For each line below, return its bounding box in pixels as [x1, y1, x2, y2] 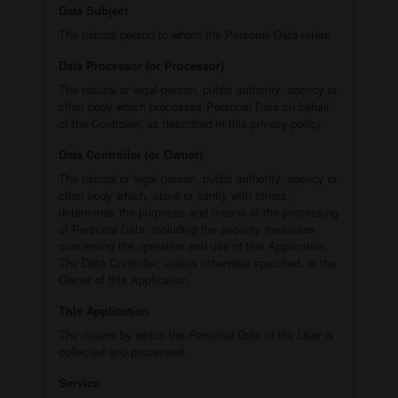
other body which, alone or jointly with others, [59, 186, 291, 203]
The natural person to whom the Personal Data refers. [59, 25, 334, 43]
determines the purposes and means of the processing [59, 203, 338, 220]
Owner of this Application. [59, 270, 191, 288]
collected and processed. [59, 342, 187, 360]
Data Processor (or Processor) [59, 56, 224, 74]
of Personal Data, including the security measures [59, 219, 315, 237]
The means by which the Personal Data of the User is [59, 325, 334, 343]
